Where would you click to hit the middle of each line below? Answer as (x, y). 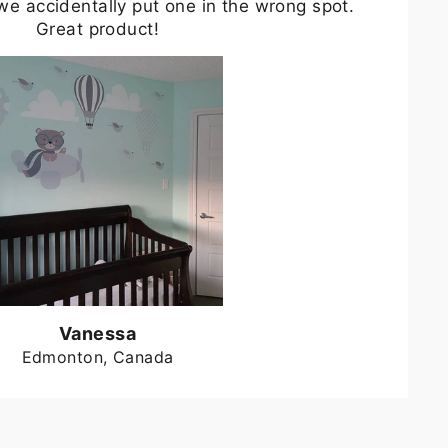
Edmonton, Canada (97, 356)
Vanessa (97, 333)
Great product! (97, 28)
